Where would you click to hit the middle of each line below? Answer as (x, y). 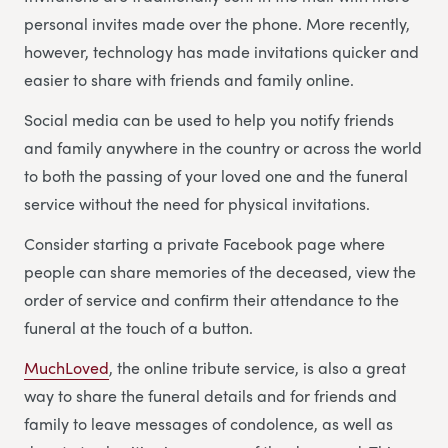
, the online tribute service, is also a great (257, 367)
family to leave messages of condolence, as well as (208, 423)
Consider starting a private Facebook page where (204, 243)
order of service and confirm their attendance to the (211, 299)
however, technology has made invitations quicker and (221, 51)
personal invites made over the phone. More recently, (217, 23)
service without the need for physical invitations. (197, 203)
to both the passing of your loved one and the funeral (216, 175)
